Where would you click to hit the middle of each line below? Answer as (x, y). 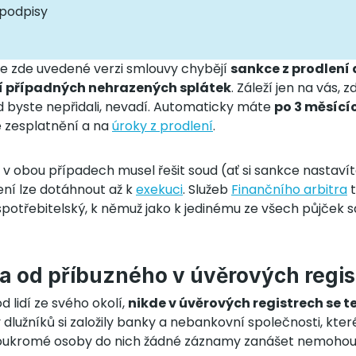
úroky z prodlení (163, 126)
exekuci (159, 190)
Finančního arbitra (289, 190)
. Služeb (207, 190)
